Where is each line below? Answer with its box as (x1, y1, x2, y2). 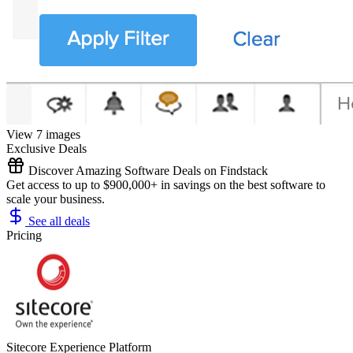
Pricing (6, 228, 42, 242)
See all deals (25, 214, 90, 228)
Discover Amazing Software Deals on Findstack (25, 163, 268, 177)
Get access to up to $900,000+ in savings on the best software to (6, 177, 325, 191)
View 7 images (6, 127, 80, 141)
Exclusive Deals (6, 141, 87, 155)
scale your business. (6, 191, 105, 206)
